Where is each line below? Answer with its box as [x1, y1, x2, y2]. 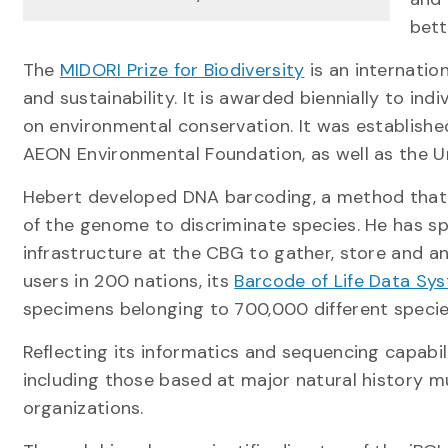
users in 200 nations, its [22, 269, 235, 293]
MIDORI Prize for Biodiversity [59, 58, 305, 82]
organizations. [22, 396, 144, 420]
